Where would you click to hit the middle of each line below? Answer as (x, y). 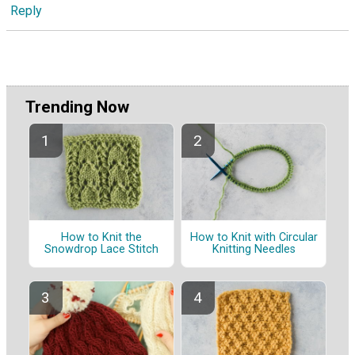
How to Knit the (101, 238)
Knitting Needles (254, 250)
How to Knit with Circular (254, 238)
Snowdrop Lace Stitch (101, 250)
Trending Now (77, 107)
